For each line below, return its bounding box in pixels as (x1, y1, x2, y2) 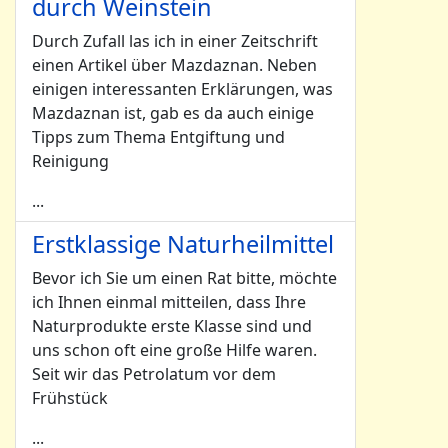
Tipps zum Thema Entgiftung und (32, 126, 285, 148)
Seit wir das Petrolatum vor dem (32, 363, 276, 385)
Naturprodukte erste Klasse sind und (32, 315, 312, 337)
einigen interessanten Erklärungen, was (32, 78, 333, 100)
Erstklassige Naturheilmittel (32, 228, 334, 260)
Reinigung (32, 150, 109, 172)
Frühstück (32, 387, 108, 409)
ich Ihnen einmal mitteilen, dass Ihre (32, 291, 306, 313)
